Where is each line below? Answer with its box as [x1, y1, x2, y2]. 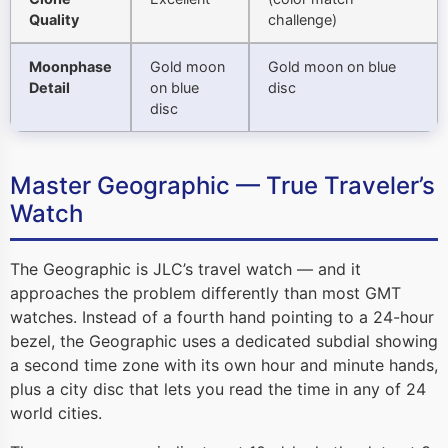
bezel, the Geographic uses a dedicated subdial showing [10, 331, 438, 352]
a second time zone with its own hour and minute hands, [10, 355, 438, 376]
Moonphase [29, 58, 112, 76]
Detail [29, 79, 70, 97]
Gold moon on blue [268, 58, 396, 76]
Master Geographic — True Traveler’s [10, 171, 435, 201]
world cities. [10, 403, 102, 424]
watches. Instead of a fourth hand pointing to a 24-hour [10, 307, 434, 328]
